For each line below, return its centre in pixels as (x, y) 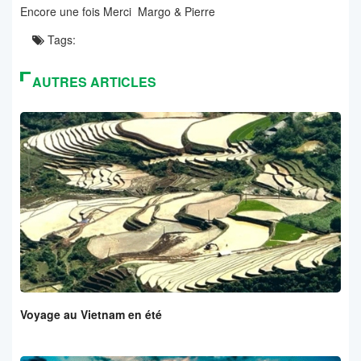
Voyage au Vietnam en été (91, 315)
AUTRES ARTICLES (94, 82)
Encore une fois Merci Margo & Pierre (118, 12)
